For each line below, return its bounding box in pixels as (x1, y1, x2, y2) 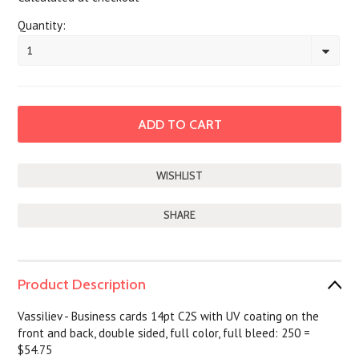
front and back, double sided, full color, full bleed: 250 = (18, 325, 311, 341)
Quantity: (18, 18, 67, 33)
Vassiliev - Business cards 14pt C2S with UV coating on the (18, 309, 320, 324)
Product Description (18, 276, 147, 293)
